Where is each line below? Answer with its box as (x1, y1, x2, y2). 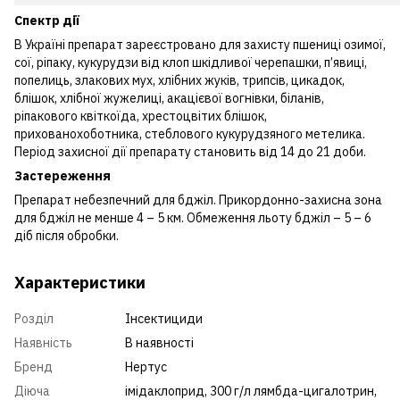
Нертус (125, 358, 167, 375)
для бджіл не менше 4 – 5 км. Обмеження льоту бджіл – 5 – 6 (14, 209, 371, 226)
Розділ (14, 310, 54, 327)
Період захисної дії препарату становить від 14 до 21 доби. (14, 143, 366, 160)
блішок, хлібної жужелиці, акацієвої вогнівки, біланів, (14, 89, 324, 106)
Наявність (14, 334, 72, 351)
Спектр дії (14, 12, 79, 29)
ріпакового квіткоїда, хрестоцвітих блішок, (14, 107, 267, 124)
